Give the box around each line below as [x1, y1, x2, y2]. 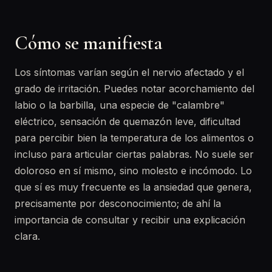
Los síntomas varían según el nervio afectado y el [15, 66, 244, 78]
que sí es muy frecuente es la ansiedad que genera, [15, 181, 252, 193]
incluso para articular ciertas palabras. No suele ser [15, 148, 254, 160]
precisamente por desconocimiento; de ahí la [15, 197, 221, 209]
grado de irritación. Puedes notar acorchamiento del [15, 83, 254, 95]
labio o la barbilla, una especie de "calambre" [15, 99, 225, 111]
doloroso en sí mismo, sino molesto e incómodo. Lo [15, 165, 252, 177]
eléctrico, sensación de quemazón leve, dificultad [15, 115, 240, 127]
